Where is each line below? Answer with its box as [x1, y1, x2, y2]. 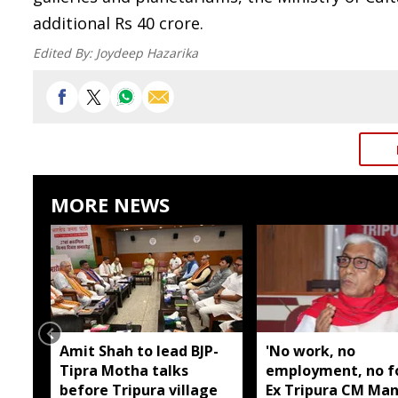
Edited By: [33, 44, 96, 61]
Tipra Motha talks [60, 360, 188, 380]
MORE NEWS [51, 191, 170, 218]
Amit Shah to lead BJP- [60, 340, 219, 361]
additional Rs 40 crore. [33, 12, 208, 34]
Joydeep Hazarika [96, 44, 198, 61]
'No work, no [265, 340, 355, 361]
